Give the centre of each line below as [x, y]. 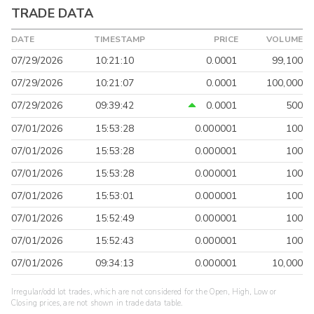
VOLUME [285, 40]
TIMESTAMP [120, 40]
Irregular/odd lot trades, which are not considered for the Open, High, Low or [144, 292]
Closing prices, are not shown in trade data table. [97, 303]
